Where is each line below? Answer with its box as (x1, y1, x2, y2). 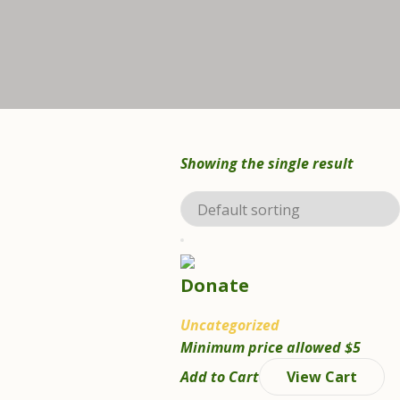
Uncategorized (180, 315, 279, 336)
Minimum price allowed (180, 337, 345, 358)
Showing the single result (180, 154, 354, 173)
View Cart (287, 367, 357, 387)
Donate (180, 273, 249, 298)
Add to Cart (180, 367, 259, 387)
